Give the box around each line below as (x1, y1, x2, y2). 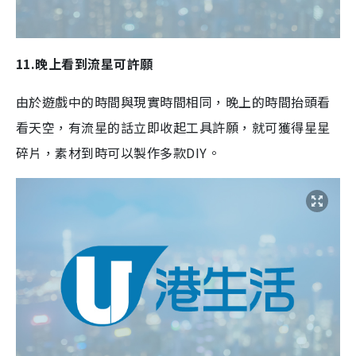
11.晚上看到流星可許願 (16, 54, 153, 74)
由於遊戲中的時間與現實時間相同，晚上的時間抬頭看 (16, 92, 331, 112)
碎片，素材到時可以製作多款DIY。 (16, 143, 221, 163)
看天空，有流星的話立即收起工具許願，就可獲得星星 (16, 118, 331, 137)
